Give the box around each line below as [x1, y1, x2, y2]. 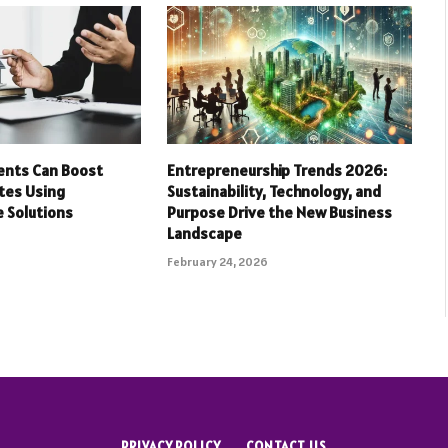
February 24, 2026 [166, 253, 268, 269]
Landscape [166, 222, 242, 243]
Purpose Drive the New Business [166, 201, 392, 222]
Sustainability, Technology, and [166, 180, 381, 201]
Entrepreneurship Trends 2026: [166, 159, 387, 180]
